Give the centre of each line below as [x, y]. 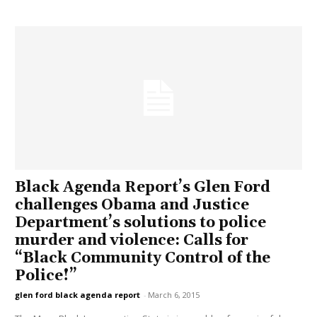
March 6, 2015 [174, 295]
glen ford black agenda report [78, 295]
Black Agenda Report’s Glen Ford [143, 188]
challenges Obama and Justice [132, 206]
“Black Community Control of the [143, 259]
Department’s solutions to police [141, 223]
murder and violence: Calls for [132, 241]
